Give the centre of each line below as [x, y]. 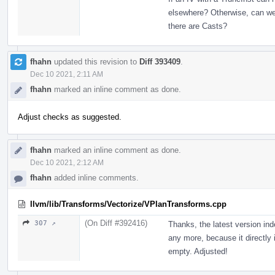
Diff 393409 [160, 61]
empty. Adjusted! [198, 251]
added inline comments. [95, 177]
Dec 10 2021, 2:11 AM [67, 74]
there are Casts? [198, 26]
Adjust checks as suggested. [70, 117]
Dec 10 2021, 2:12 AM [67, 162]
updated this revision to [95, 61]
